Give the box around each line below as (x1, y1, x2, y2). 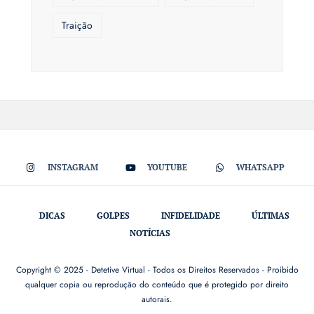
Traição (62, 18, 93, 33)
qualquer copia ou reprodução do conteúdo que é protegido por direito (25, 278, 289, 292)
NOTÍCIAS (129, 228, 170, 239)
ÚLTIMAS (251, 210, 289, 221)
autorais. (142, 293, 172, 306)
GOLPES (96, 210, 130, 221)
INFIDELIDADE (161, 210, 220, 221)
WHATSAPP (236, 162, 285, 173)
